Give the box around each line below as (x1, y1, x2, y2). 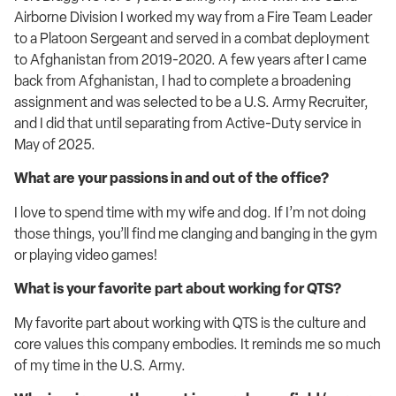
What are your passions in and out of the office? (14, 170, 329, 187)
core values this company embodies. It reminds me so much (14, 335, 381, 353)
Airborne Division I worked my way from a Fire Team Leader (14, 9, 372, 26)
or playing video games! (14, 246, 157, 263)
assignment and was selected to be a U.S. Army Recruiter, (14, 94, 369, 110)
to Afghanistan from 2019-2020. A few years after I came (14, 51, 367, 68)
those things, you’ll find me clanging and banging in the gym (14, 225, 377, 242)
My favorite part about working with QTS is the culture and (14, 314, 366, 331)
